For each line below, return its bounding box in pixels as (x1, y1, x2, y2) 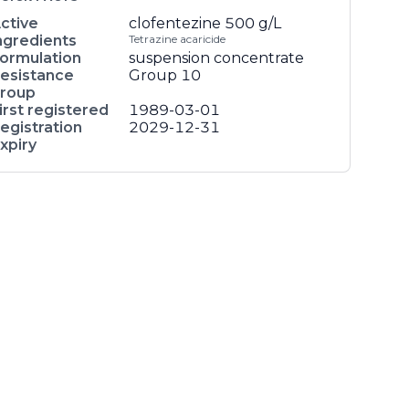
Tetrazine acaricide (129, 32, 225, 46)
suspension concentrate (129, 49, 304, 67)
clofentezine (129, 15, 221, 32)
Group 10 (129, 67, 201, 84)
